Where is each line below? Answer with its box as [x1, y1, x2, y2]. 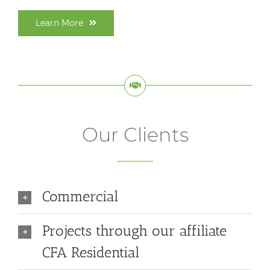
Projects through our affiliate [42, 222, 227, 240]
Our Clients [81, 123, 189, 147]
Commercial [42, 187, 118, 206]
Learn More [36, 17, 83, 29]
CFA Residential [42, 243, 139, 262]
